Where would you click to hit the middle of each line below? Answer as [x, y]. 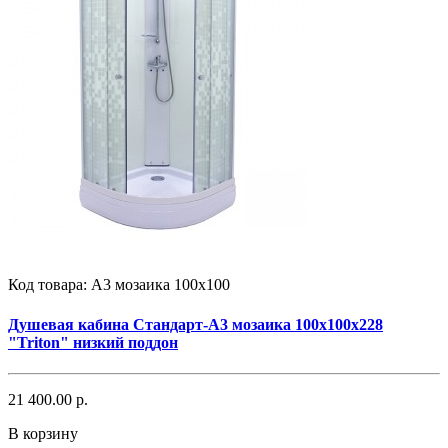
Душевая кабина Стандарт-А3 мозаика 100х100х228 [195, 324]
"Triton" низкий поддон [93, 342]
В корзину [43, 433]
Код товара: [49, 285]
